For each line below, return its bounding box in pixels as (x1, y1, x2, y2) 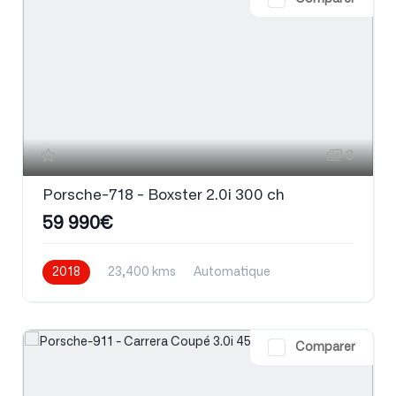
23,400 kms (108, 265, 176, 278)
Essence (42, 290, 91, 303)
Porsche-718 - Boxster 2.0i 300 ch (42, 187, 285, 202)
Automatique (194, 265, 270, 278)
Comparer (295, 340, 355, 354)
